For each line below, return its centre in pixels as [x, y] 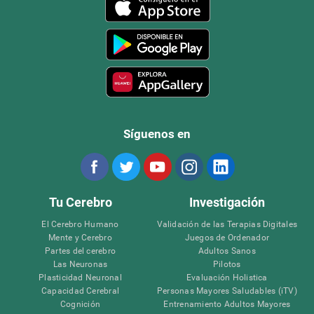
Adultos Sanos [227, 251]
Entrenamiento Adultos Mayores [227, 304]
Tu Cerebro [80, 202]
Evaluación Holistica [227, 277]
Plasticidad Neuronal [80, 277]
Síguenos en [157, 134]
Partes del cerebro [80, 251]
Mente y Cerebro [80, 237]
